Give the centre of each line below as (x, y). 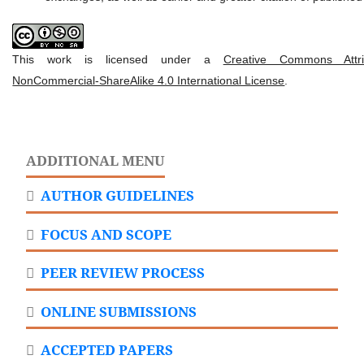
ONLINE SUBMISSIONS (117, 311)
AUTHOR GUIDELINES (116, 195)
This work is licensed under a (118, 59)
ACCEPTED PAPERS (106, 350)
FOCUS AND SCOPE (105, 234)
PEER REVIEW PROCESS (121, 273)
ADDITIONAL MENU (96, 160)
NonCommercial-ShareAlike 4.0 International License (149, 80)
